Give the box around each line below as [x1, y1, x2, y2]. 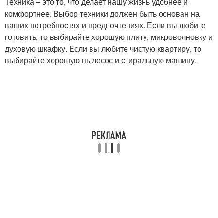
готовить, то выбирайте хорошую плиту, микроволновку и [5, 31, 213, 42]
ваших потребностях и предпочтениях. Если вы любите [5, 19, 206, 31]
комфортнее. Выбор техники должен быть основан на [5, 8, 200, 19]
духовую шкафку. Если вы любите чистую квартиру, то [5, 43, 201, 54]
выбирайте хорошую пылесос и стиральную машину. [5, 54, 197, 66]
